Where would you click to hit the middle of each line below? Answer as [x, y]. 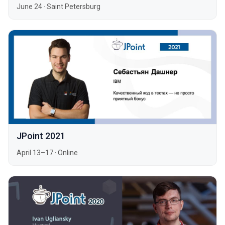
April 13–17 [35, 152]
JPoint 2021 [41, 136]
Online [68, 152]
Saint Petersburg [74, 7]
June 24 [29, 7]
